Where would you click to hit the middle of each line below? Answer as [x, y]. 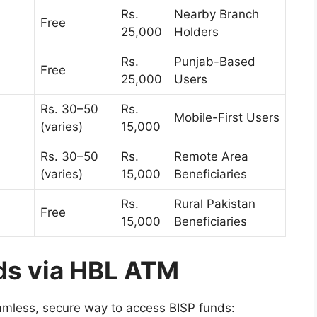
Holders [196, 32]
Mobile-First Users [227, 117]
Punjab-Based [215, 62]
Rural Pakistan [215, 204]
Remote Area [211, 156]
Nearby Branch [217, 14]
